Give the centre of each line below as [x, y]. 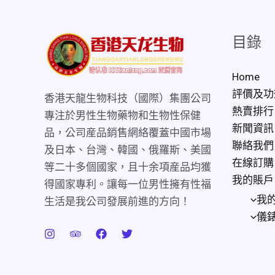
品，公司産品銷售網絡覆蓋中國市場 [128, 132]
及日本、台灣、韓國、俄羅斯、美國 [128, 149]
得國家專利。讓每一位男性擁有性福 [128, 184]
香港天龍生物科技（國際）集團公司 [128, 98]
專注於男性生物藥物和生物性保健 [122, 115]
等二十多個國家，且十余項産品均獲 [128, 167]
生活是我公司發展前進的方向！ [117, 201]
